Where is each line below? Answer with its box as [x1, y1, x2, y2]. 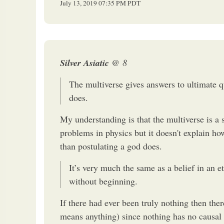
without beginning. [69, 174, 137, 187]
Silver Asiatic [60, 56, 111, 69]
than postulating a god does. [60, 139, 162, 152]
